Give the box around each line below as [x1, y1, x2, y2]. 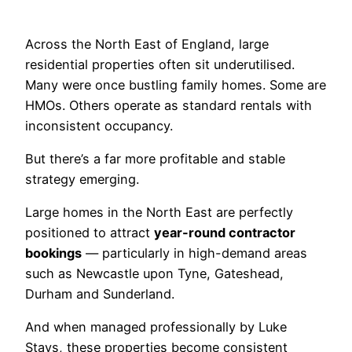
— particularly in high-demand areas [82, 245, 307, 262]
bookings [25, 245, 82, 262]
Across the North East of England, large [25, 35, 269, 52]
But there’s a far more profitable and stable [25, 150, 285, 167]
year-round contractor [154, 225, 295, 241]
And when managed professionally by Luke [25, 319, 287, 335]
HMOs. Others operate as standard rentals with [25, 97, 312, 113]
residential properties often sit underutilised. [25, 56, 295, 72]
